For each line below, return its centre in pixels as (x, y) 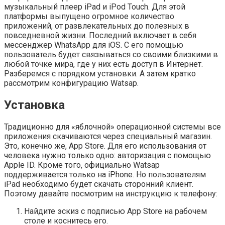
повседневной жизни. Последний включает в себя (100, 35)
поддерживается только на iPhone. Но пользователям (105, 174)
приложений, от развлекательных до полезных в (97, 26)
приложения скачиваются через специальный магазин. (108, 136)
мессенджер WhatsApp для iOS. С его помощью (94, 45)
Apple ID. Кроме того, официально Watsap (82, 165)
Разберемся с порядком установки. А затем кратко (100, 73)
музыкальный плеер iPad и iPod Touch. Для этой (95, 7)
